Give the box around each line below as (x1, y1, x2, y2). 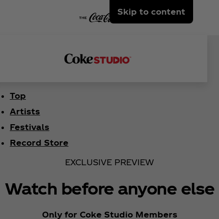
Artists (10, 107, 40, 116)
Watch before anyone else (4, 178, 215, 198)
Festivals (10, 122, 49, 131)
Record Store (10, 138, 68, 147)
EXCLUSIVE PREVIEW (65, 157, 154, 167)
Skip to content (117, 7, 185, 16)
